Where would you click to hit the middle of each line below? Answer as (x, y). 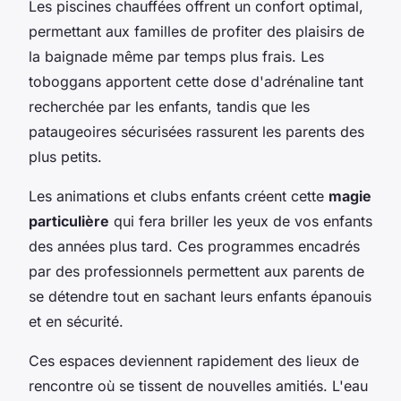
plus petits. (65, 157)
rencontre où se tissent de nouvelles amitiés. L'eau (198, 386)
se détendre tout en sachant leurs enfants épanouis (200, 297)
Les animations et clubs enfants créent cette (179, 196)
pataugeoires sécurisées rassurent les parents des (196, 132)
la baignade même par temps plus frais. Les (176, 57)
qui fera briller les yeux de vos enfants (241, 222)
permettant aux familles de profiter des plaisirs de (196, 32)
